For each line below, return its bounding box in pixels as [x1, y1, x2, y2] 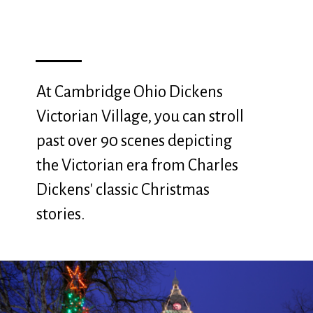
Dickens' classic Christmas [36, 180, 210, 198]
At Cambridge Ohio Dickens [36, 82, 224, 101]
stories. [36, 205, 86, 223]
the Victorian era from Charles [36, 156, 239, 174]
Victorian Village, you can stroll [36, 107, 245, 125]
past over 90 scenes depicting [36, 131, 233, 150]
